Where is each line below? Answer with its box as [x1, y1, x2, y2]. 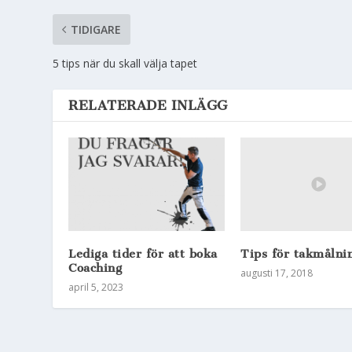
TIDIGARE [71, 22, 122, 38]
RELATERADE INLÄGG [68, 97, 228, 114]
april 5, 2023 [68, 280, 124, 295]
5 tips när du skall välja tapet [53, 56, 198, 71]
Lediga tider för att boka [68, 247, 218, 262]
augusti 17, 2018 [240, 266, 313, 280]
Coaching [68, 261, 123, 276]
